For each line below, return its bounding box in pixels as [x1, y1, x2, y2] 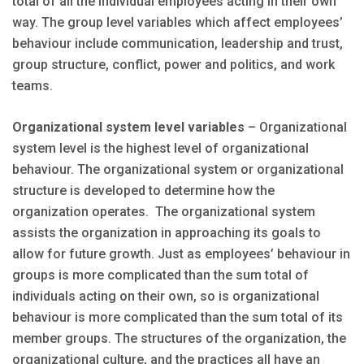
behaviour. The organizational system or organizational [12, 162, 344, 178]
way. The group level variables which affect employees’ [12, 15, 343, 31]
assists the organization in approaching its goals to [12, 225, 321, 241]
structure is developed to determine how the [12, 183, 275, 199]
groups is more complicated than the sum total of [12, 267, 309, 284]
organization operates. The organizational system [12, 204, 315, 220]
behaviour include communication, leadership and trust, [12, 36, 343, 52]
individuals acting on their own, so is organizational [12, 288, 319, 305]
